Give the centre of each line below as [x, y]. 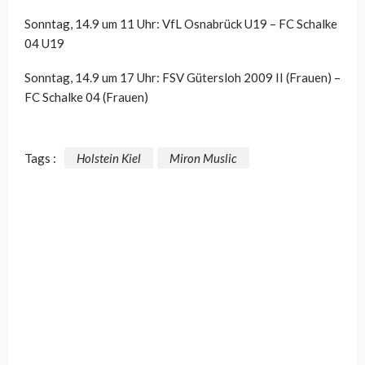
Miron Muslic [203, 158]
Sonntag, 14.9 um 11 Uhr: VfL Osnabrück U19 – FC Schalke [181, 24]
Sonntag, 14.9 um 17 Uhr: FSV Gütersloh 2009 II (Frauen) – [182, 78]
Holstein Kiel [109, 158]
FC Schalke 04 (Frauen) [86, 97]
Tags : [40, 158]
